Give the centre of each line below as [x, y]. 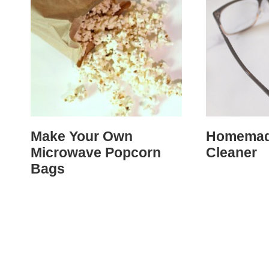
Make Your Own [82, 137]
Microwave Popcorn [96, 153]
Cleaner [232, 153]
